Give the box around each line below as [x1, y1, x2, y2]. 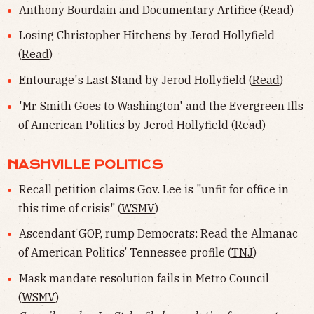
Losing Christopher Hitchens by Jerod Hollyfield [18, 28, 275, 43]
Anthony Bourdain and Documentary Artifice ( [18, 2, 263, 17]
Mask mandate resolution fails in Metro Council [18, 271, 269, 285]
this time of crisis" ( [18, 200, 121, 215]
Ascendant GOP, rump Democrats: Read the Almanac [18, 226, 298, 241]
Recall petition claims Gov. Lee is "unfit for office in [18, 182, 289, 196]
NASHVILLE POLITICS [7, 157, 163, 172]
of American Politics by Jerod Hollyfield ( [18, 117, 235, 132]
